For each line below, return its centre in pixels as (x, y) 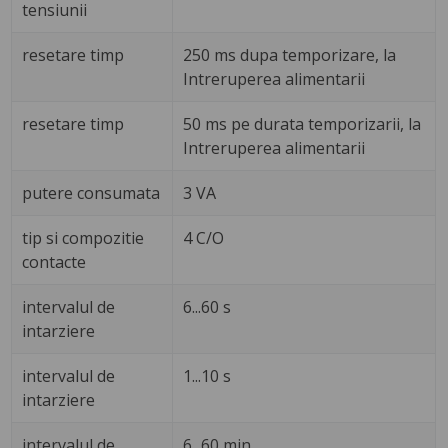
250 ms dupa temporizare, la (290, 55)
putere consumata (91, 193)
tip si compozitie (83, 238)
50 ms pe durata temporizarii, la (302, 124)
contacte (54, 262)
